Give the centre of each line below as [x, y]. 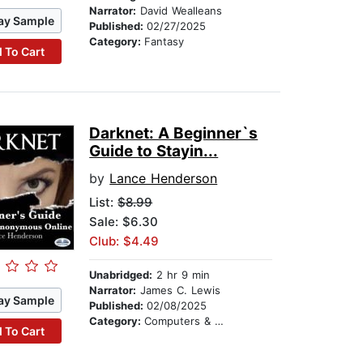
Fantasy [164, 42]
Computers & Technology [180, 321]
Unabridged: [121, 275]
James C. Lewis [179, 290]
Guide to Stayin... [154, 152]
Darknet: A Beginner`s [174, 134]
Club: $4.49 [124, 241]
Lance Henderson [164, 179]
